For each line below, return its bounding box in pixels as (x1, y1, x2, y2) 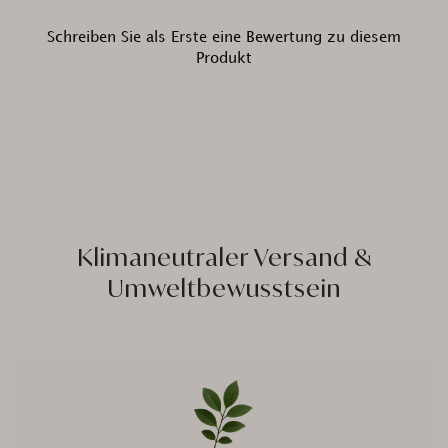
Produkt (196, 52, 252, 67)
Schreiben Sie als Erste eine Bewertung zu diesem (47, 31, 401, 46)
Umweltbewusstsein (107, 273, 341, 304)
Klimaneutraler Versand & (76, 242, 372, 273)
